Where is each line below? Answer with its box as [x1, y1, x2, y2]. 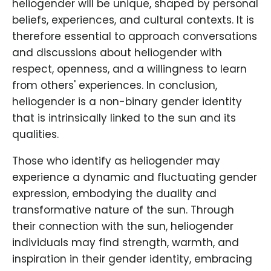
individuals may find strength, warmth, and [12, 235, 239, 250]
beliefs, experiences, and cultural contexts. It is [12, 13, 254, 28]
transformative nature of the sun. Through [12, 203, 234, 218]
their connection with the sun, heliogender [12, 219, 233, 234]
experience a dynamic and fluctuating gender [12, 170, 257, 185]
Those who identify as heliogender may [12, 154, 220, 169]
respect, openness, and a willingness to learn [12, 62, 247, 77]
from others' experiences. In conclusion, [12, 78, 217, 93]
